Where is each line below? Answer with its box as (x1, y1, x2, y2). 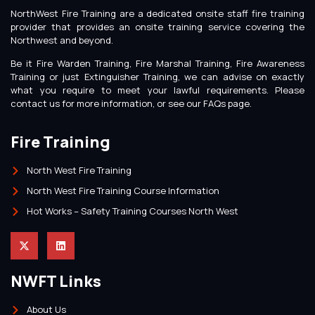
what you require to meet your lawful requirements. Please (11, 83, 304, 96)
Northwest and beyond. (11, 33, 113, 46)
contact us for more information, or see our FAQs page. (11, 96, 252, 110)
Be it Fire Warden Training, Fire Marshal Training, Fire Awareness (11, 56, 304, 70)
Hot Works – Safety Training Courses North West (26, 205, 238, 218)
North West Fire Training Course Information (26, 184, 219, 198)
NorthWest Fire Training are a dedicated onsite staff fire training (11, 6, 304, 20)
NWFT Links (11, 271, 101, 292)
